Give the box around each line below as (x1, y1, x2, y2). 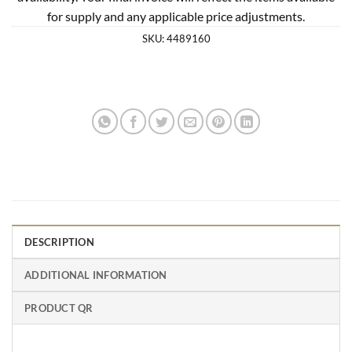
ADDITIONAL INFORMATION (24, 268, 167, 281)
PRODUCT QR (24, 301, 93, 314)
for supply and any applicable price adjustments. (47, 8, 305, 24)
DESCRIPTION (24, 235, 94, 248)
